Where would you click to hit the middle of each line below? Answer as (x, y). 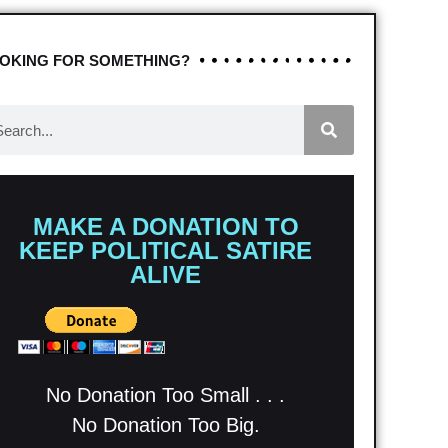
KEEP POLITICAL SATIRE (166, 251)
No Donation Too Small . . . (166, 395)
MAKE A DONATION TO (165, 227)
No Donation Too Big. (165, 425)
